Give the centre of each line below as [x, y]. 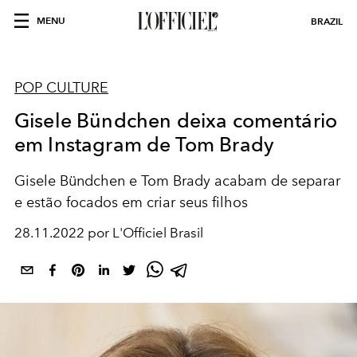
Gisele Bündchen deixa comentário [176, 120]
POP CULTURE [61, 88]
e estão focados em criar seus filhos [131, 202]
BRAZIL [327, 21]
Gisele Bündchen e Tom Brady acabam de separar [177, 181]
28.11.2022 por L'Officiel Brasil [109, 233]
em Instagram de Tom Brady [145, 144]
